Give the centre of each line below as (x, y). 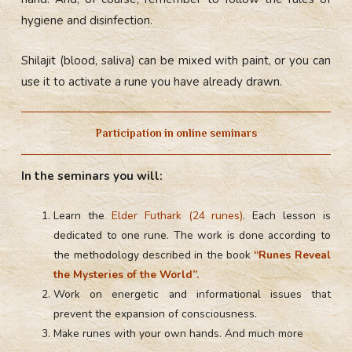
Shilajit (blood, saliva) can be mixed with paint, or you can (176, 60)
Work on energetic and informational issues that (192, 294)
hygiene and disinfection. (87, 20)
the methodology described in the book (154, 255)
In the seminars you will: (92, 176)
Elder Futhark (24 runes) (177, 215)
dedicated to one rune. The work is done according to (192, 235)
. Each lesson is (287, 215)
